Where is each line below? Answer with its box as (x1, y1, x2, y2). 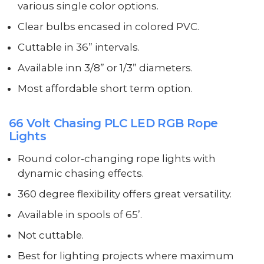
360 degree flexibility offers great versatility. (17, 187, 232, 200)
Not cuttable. (17, 229, 84, 241)
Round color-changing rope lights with (17, 152, 216, 164)
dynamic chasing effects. (17, 167, 144, 179)
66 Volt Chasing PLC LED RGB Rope (9, 115, 218, 130)
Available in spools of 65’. (17, 208, 142, 220)
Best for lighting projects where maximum (17, 249, 234, 262)
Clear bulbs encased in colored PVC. (17, 21, 199, 33)
